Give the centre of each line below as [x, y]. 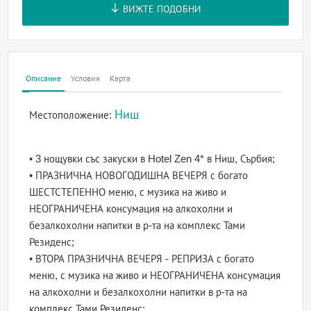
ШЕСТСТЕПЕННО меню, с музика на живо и [128, 192]
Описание [44, 79]
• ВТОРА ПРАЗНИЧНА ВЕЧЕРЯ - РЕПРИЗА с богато [142, 259]
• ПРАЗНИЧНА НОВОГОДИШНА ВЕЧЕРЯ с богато [139, 176]
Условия [86, 79]
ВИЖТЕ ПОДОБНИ [160, 9]
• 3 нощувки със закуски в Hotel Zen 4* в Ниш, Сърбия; [152, 159]
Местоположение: [72, 115]
